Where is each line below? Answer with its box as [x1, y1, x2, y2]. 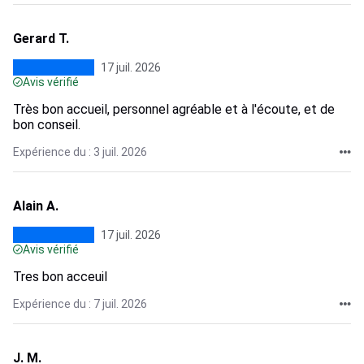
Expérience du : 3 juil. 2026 [13, 145, 147, 158]
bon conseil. [13, 117, 80, 132]
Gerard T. [13, 31, 69, 46]
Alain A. [13, 198, 58, 214]
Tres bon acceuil [13, 269, 107, 284]
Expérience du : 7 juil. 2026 [13, 297, 147, 310]
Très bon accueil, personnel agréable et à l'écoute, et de [13, 102, 335, 117]
